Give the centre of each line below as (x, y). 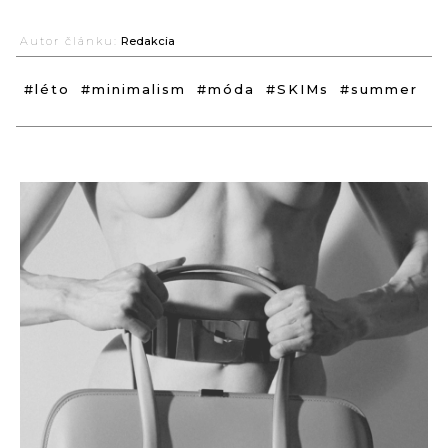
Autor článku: (69, 41)
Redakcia (148, 41)
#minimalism (133, 89)
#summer (379, 89)
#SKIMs (297, 89)
